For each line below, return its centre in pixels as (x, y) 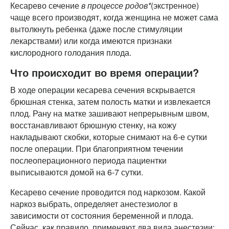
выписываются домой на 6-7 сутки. (77, 172)
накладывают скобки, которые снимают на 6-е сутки (109, 136)
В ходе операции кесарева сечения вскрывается (103, 89)
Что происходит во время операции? (105, 72)
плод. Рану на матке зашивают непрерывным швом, (110, 113)
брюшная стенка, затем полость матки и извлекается (110, 101)
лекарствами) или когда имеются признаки (91, 40)
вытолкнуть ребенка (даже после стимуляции (96, 29)
